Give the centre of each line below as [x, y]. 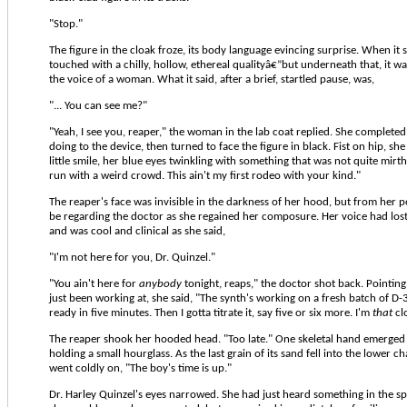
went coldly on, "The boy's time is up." [140, 368]
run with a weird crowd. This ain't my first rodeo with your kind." [205, 175]
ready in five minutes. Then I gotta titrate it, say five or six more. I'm [211, 313]
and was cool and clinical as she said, [137, 231]
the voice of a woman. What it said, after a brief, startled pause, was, [212, 79]
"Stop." [66, 24]
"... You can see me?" [98, 105]
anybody [160, 283]
